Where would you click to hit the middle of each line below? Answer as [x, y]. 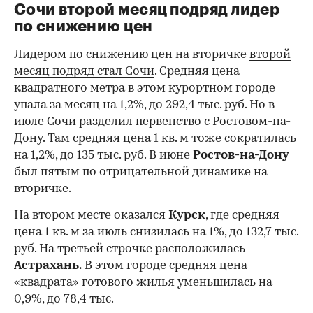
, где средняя [242, 215]
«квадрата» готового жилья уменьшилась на [143, 282]
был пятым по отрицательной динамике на [141, 172]
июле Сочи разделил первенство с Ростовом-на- [152, 122]
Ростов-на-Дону [241, 155]
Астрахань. [48, 265]
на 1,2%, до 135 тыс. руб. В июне [103, 155]
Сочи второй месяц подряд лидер [147, 9]
